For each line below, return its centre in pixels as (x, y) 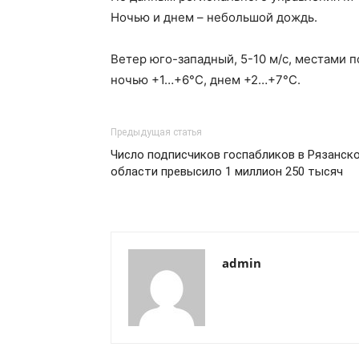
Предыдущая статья (156, 132)
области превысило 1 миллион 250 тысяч (227, 171)
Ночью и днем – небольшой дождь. (214, 17)
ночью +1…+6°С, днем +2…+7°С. (206, 80)
